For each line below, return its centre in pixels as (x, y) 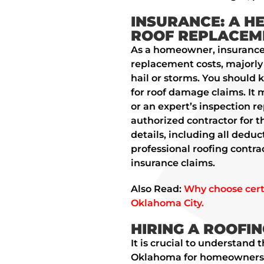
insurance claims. (173, 163)
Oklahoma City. (167, 203)
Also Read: (157, 189)
